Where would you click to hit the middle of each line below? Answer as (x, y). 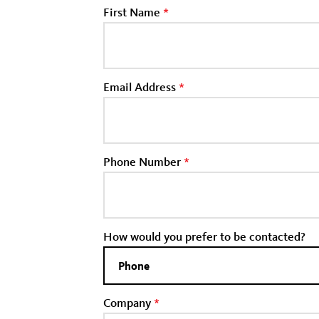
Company (129, 302)
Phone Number (143, 161)
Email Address (141, 87)
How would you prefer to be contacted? (204, 236)
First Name (133, 12)
